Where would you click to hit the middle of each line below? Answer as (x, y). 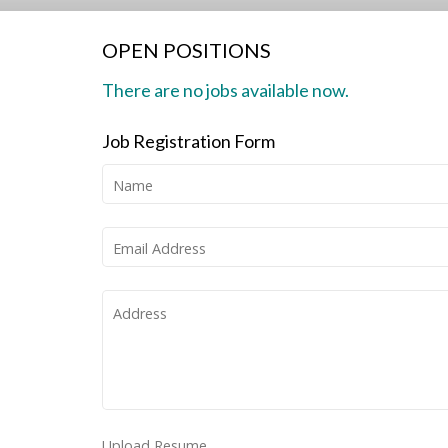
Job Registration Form (188, 141)
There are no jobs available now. (225, 90)
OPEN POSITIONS (186, 50)
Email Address (159, 249)
